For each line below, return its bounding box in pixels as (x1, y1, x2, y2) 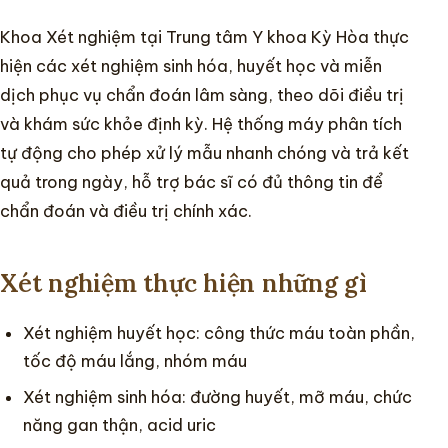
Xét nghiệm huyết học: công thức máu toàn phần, (23, 323, 416, 343)
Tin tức (44, 160, 98, 180)
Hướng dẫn (44, 98, 126, 118)
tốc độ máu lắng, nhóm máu (23, 351, 248, 371)
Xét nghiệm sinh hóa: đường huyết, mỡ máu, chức (23, 387, 413, 407)
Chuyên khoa (44, 36, 144, 56)
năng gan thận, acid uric (23, 415, 217, 435)
